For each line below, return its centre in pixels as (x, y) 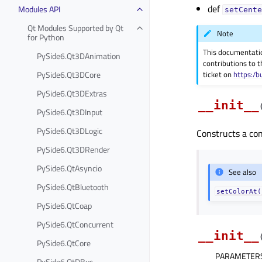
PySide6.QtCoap (64, 205)
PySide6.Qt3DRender (73, 149)
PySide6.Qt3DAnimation (79, 56)
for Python (46, 37)
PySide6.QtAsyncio (69, 168)
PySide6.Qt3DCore (69, 74)
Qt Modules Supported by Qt (75, 27)
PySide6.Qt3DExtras (72, 93)
